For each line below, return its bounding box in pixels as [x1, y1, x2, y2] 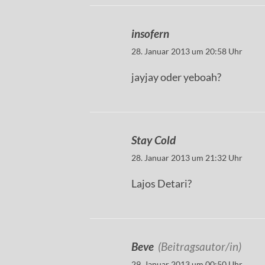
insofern [131, 27, 169, 41]
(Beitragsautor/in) [158, 240, 241, 254]
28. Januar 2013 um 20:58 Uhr [131, 46, 243, 57]
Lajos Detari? [131, 177, 192, 190]
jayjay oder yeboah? [131, 70, 221, 84]
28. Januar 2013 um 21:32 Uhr [131, 153, 243, 163]
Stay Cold [131, 133, 176, 147]
